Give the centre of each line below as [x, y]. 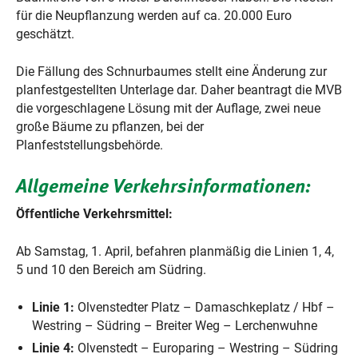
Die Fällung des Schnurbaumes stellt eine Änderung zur [171, 72]
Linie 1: [53, 307]
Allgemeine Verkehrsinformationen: [163, 185]
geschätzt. [45, 34]
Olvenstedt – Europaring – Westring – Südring [206, 348]
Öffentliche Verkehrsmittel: [94, 213]
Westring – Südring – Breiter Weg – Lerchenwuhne [175, 325]
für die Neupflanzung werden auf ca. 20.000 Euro [154, 16]
